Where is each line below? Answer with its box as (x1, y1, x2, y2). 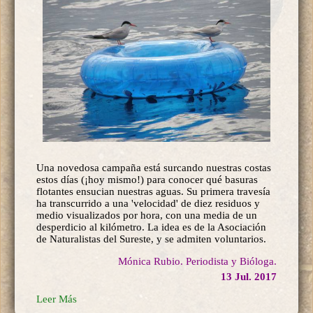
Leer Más (36, 293, 77, 305)
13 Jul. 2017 (221, 271, 277, 283)
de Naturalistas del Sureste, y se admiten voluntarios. (36, 233, 266, 245)
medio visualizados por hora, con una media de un (36, 210, 257, 221)
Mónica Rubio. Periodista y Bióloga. (118, 256, 277, 268)
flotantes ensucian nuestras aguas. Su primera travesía (36, 186, 270, 198)
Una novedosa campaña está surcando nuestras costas (36, 162, 271, 174)
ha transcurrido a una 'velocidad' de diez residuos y (36, 198, 260, 210)
